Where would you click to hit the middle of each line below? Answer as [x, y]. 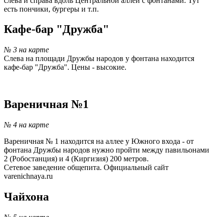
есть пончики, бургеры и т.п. [51, 9]
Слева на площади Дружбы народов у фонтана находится [99, 59]
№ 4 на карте [26, 125]
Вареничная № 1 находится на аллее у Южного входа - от [99, 141]
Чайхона [26, 197]
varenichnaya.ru [28, 176]
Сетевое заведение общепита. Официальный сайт [86, 168]
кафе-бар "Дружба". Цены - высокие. [65, 67]
